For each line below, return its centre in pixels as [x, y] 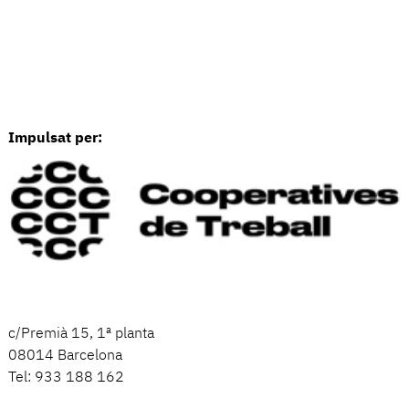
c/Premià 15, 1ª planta [81, 335]
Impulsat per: [55, 139]
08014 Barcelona [65, 357]
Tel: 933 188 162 [66, 378]
